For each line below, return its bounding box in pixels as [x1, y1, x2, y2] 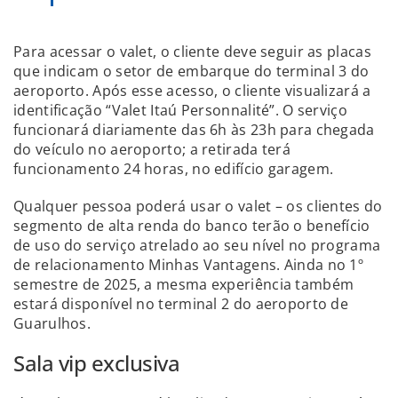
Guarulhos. [13, 313, 92, 333]
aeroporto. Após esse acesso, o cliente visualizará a [13, 80, 371, 100]
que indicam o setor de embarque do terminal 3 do [13, 60, 370, 81]
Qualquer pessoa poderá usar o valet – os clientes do [13, 195, 383, 216]
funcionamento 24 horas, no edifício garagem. [13, 158, 334, 179]
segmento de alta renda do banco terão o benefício [13, 215, 370, 235]
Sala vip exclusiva [13, 347, 179, 378]
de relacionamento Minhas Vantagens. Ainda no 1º [13, 254, 364, 275]
